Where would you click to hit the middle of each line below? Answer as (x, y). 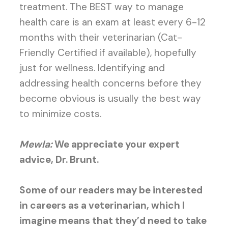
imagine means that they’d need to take (113, 221)
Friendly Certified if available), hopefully (108, 53)
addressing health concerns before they (110, 83)
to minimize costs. (60, 114)
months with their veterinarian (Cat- (101, 37)
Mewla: (36, 144)
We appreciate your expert (116, 144)
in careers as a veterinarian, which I (102, 205)
